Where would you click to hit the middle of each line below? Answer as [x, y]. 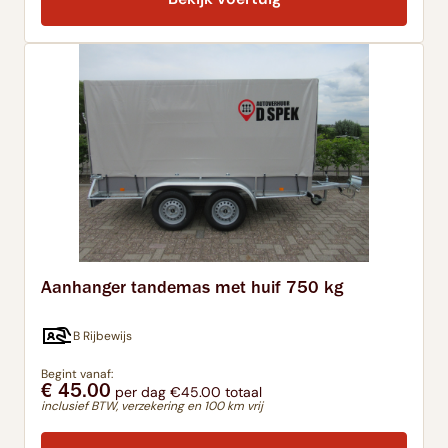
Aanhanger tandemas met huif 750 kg [192, 286]
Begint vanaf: [77, 373]
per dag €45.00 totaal [186, 391]
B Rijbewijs [102, 335]
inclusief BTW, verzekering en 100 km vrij [152, 405]
